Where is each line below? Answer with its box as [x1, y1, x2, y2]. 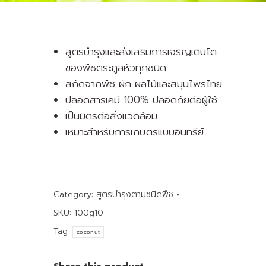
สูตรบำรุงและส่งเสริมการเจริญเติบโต [65, 44, 217, 59]
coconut [77, 229, 100, 235]
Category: [53, 188, 96, 201]
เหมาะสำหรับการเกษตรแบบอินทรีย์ [65, 124, 204, 140]
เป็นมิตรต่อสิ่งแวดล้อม [65, 108, 157, 123]
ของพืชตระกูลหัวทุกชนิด [65, 60, 166, 75]
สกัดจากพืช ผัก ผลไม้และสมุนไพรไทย [65, 76, 222, 91]
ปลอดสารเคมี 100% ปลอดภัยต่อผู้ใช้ [65, 92, 217, 107]
